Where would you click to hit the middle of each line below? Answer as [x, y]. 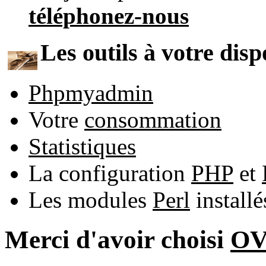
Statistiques [82, 146]
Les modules [91, 199]
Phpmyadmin [91, 93]
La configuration [110, 173]
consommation [153, 119]
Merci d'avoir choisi [118, 239]
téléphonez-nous [109, 15]
